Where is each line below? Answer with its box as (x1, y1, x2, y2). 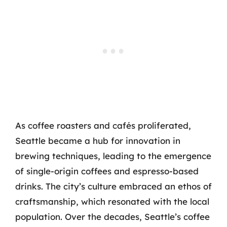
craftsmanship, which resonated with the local (15, 196, 209, 207)
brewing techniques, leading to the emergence (15, 150, 211, 161)
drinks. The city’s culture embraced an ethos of (15, 181, 212, 192)
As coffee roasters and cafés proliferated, (15, 120, 191, 131)
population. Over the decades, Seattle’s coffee (15, 211, 210, 222)
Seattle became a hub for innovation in (15, 135, 180, 146)
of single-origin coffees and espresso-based (15, 166, 199, 176)
